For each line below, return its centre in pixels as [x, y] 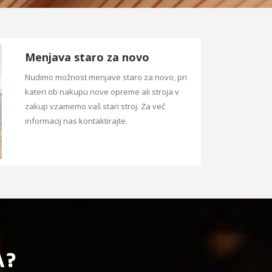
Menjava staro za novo [87, 57]
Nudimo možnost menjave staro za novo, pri [106, 77]
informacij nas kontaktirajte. [76, 121]
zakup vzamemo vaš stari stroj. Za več [95, 107]
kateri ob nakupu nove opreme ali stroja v [102, 92]
